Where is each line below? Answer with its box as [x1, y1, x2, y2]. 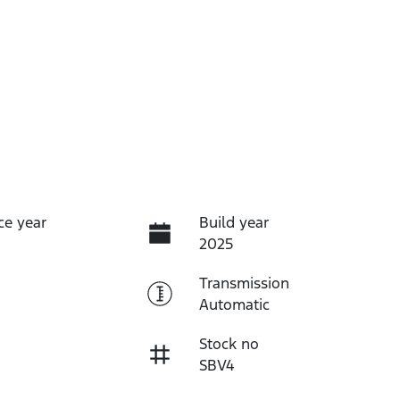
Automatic [198, 294, 270, 314]
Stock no [198, 333, 259, 354]
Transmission [198, 272, 289, 293]
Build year [198, 212, 269, 232]
